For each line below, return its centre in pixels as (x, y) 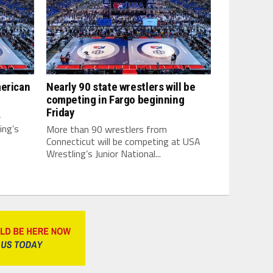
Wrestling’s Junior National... (104, 154)
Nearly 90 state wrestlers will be (121, 87)
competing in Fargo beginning (115, 100)
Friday (61, 112)
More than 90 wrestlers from (107, 129)
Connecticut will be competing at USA (123, 141)
